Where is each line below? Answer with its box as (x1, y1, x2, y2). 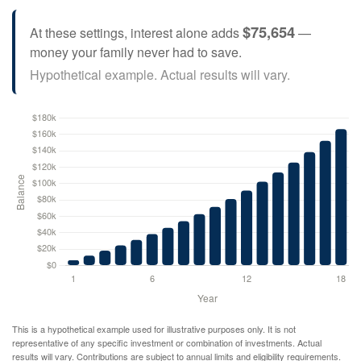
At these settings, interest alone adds (29, 23, 243, 42)
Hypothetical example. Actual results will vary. (29, 64, 290, 84)
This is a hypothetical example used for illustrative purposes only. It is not (12, 322, 296, 335)
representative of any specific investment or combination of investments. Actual (12, 335, 322, 349)
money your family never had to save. (29, 42, 242, 61)
